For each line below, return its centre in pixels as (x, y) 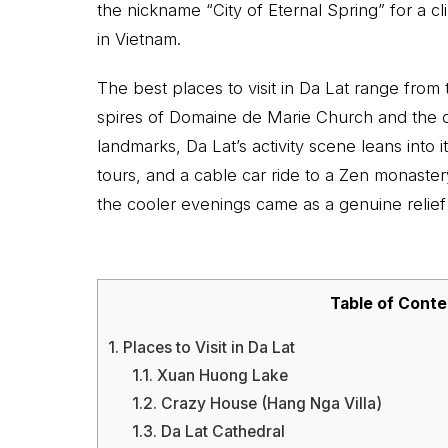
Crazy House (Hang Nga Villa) (269, 403)
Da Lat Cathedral (220, 431)
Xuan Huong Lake (220, 375)
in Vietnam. (139, 39)
